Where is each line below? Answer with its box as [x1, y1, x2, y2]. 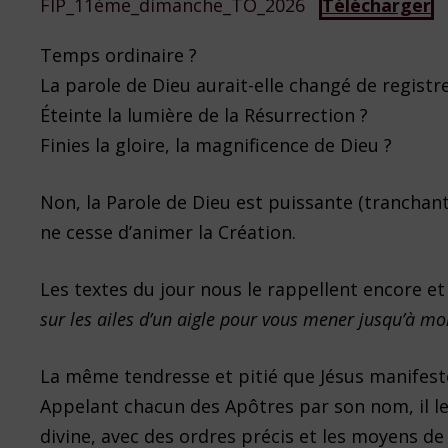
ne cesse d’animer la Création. [40, 220, 297, 245]
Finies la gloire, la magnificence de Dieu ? [40, 133, 393, 158]
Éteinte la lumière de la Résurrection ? [40, 103, 369, 128]
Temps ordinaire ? [40, 43, 198, 68]
